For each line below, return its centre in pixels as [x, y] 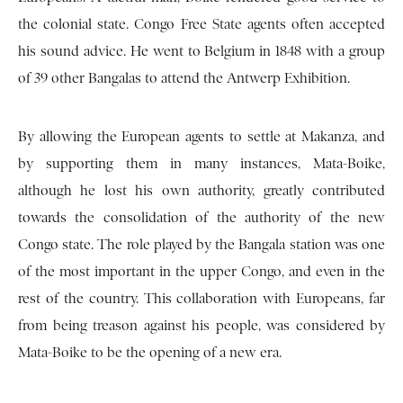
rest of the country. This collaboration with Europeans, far [201, 299]
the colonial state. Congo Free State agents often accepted [201, 25]
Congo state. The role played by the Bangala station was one [201, 245]
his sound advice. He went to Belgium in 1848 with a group [201, 52]
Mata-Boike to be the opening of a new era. [150, 353]
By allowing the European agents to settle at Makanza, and [201, 137]
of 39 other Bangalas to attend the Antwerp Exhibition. [184, 79]
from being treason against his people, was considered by [201, 326]
